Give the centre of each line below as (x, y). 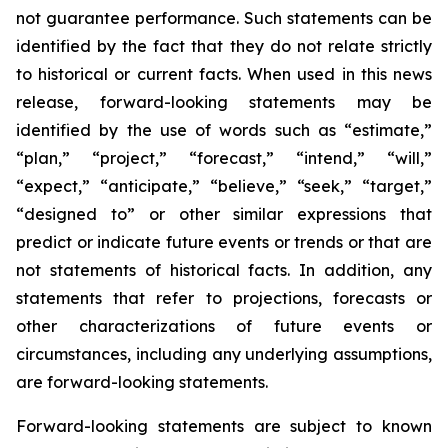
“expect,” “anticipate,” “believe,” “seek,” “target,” (224, 186)
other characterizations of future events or (224, 326)
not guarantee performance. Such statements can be (224, 18)
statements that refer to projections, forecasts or (224, 298)
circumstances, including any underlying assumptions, (224, 354)
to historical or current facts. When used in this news (224, 74)
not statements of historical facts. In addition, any (224, 270)
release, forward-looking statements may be (224, 102)
